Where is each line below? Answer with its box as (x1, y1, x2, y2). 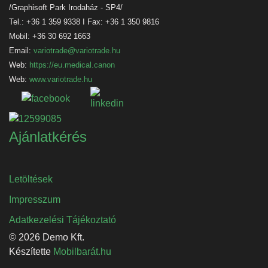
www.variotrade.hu (29, 75, 92, 84)
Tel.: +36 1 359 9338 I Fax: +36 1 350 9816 (9, 17, 159, 26)
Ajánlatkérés (9, 128, 87, 145)
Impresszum (9, 194, 60, 205)
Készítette (9, 246, 53, 257)
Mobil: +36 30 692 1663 (9, 32, 90, 41)
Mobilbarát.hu (53, 246, 111, 257)
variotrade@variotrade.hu (33, 46, 120, 55)
